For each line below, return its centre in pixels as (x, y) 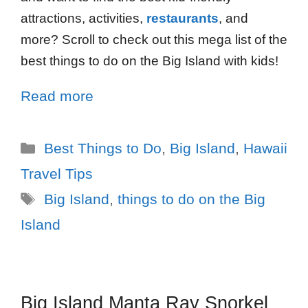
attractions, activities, (84, 18)
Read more (57, 96)
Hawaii (265, 148)
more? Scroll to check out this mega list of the (154, 39)
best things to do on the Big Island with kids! (150, 60)
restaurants (183, 18)
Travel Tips (57, 173)
